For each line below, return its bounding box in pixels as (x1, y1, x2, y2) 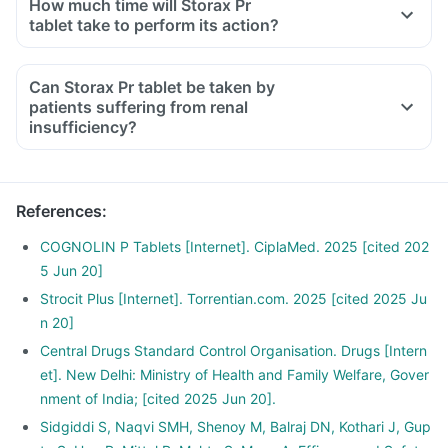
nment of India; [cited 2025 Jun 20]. (40, 390, 276, 407)
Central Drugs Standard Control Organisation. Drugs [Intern (40, 342, 427, 359)
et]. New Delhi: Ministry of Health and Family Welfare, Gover (40, 366, 429, 383)
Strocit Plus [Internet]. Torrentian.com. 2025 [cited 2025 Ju (40, 290, 427, 307)
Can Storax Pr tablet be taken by (29, 77, 275, 97)
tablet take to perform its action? (29, 15, 279, 35)
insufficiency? (29, 117, 137, 137)
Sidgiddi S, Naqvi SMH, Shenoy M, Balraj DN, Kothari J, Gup (40, 418, 431, 435)
